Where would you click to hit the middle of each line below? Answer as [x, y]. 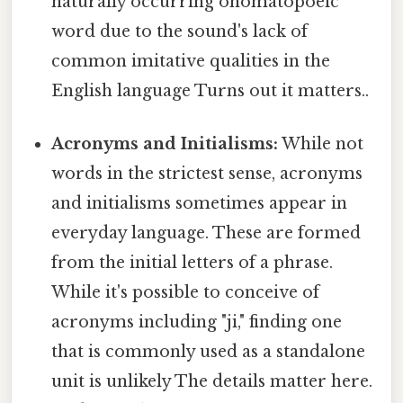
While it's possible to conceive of [186, 293]
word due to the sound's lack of [180, 31]
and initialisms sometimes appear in [200, 204]
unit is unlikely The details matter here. [212, 382]
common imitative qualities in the [191, 61]
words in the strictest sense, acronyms [207, 174]
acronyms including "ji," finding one [197, 322]
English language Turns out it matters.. [210, 90]
